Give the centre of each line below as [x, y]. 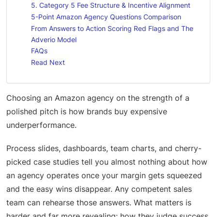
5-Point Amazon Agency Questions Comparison [106, 16]
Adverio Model [54, 39]
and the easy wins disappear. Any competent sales [99, 189]
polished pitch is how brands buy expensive [87, 111]
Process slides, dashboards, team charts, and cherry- [104, 148]
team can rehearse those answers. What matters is [99, 202]
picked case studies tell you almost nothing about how [107, 162]
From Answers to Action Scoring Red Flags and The [112, 28]
